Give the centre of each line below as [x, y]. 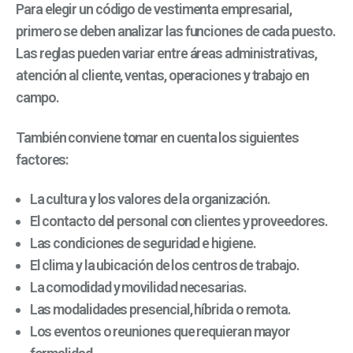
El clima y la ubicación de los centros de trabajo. [164, 266]
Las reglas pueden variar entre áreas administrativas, [166, 54]
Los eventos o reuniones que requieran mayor [160, 332]
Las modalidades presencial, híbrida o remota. [160, 310]
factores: [42, 159]
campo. [37, 98]
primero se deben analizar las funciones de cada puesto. [176, 32]
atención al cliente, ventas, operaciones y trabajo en [162, 76]
